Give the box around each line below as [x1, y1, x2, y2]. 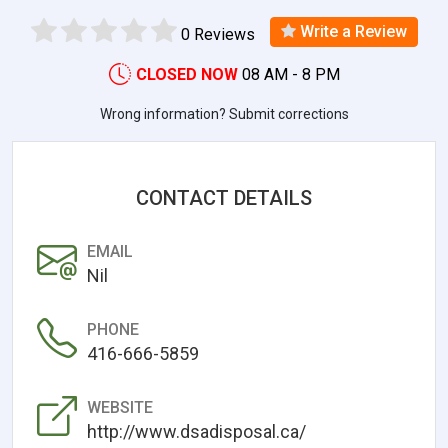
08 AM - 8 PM [241, 64, 340, 84]
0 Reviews [180, 24, 255, 44]
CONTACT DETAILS [136, 185, 312, 210]
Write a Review [295, 21, 407, 41]
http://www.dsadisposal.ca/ [87, 420, 306, 442]
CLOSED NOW [135, 64, 238, 84]
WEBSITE [87, 397, 153, 417]
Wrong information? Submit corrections [99, 105, 349, 122]
